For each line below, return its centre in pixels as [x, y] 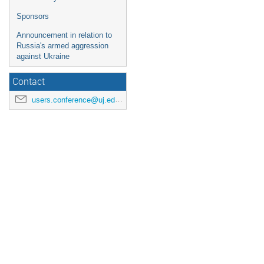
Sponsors [33, 16]
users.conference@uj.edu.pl [73, 100]
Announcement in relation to [64, 35]
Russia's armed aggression [62, 46]
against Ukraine [43, 56]
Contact [29, 82]
